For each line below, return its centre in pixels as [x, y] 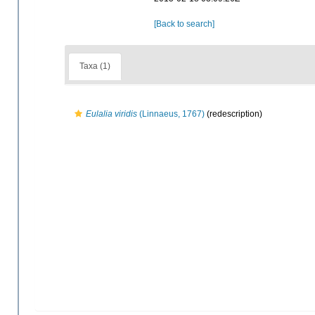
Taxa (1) [95, 66]
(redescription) [233, 114]
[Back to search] [184, 24]
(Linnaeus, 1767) [171, 114]
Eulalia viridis [111, 114]
